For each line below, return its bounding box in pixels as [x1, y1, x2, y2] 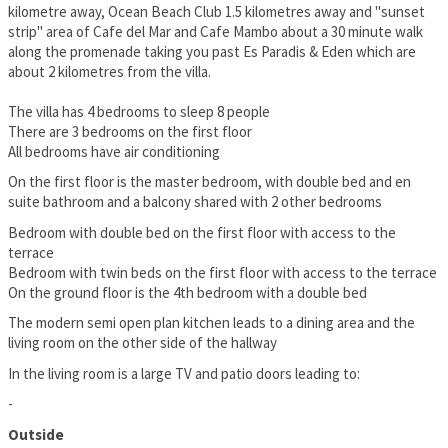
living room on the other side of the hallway [8, 333, 277, 353]
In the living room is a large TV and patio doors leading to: [8, 363, 360, 383]
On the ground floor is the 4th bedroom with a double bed [8, 282, 367, 302]
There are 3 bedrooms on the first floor [8, 121, 252, 141]
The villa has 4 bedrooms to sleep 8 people [8, 101, 270, 121]
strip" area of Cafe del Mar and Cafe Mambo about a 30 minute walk [8, 21, 423, 41]
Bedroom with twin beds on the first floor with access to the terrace [8, 262, 437, 282]
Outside [8, 424, 64, 444]
